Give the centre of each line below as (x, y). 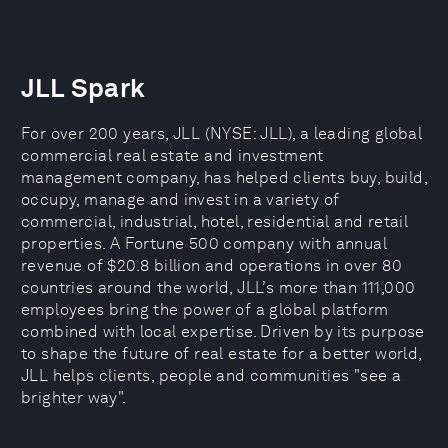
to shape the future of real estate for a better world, (221, 353)
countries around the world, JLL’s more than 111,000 (218, 287)
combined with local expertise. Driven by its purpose (223, 331)
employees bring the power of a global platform (205, 309)
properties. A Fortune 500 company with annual (204, 243)
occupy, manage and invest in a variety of (180, 199)
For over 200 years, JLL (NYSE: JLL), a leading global (222, 133)
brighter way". (74, 397)
